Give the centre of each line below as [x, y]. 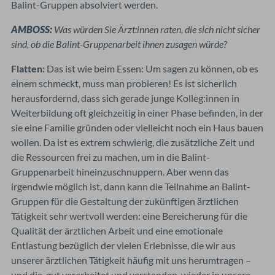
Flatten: [28, 68]
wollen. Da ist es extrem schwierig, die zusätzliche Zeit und [133, 142]
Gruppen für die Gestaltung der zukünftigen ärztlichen [125, 201]
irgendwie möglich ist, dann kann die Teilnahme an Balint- [131, 186]
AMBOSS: [33, 29]
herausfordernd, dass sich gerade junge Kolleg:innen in [125, 98]
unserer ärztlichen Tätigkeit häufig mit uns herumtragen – [131, 260]
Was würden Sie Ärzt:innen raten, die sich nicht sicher [157, 29]
